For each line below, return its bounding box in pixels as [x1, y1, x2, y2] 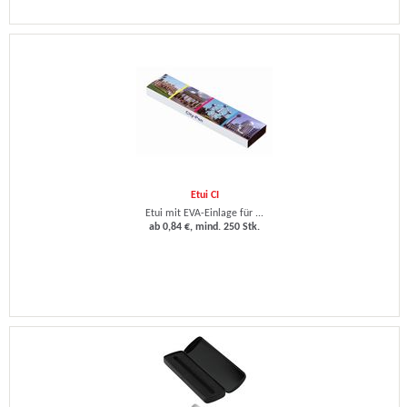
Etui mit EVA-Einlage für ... [145, 208, 263, 219]
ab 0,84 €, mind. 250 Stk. [149, 222, 260, 233]
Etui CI [190, 190, 219, 201]
